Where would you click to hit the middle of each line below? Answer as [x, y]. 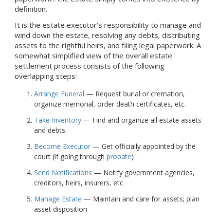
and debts [50, 130]
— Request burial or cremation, [135, 93]
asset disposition [61, 209]
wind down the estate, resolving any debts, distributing [107, 35]
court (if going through [70, 156]
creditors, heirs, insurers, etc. [79, 182]
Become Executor [62, 146]
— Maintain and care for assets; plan [141, 199]
